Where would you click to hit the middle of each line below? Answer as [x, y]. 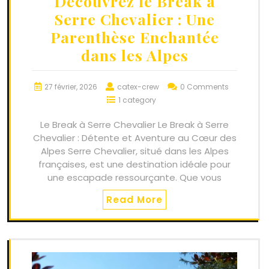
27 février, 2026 [71, 87]
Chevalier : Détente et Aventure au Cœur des [134, 138]
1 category [137, 100]
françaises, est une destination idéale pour [134, 165]
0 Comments [204, 87]
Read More [134, 200]
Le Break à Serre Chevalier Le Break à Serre [134, 125]
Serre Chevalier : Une [134, 19]
